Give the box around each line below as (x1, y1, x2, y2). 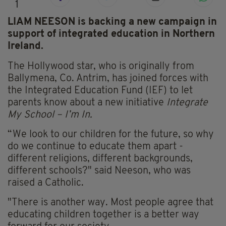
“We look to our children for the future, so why (8, 130, 214, 140)
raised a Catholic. (8, 178, 84, 189)
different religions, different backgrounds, (8, 154, 193, 164)
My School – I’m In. (8, 110, 92, 121)
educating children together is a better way (8, 210, 199, 220)
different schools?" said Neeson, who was (8, 166, 191, 177)
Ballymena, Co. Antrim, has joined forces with (8, 74, 208, 84)
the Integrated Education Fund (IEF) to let (8, 86, 193, 96)
